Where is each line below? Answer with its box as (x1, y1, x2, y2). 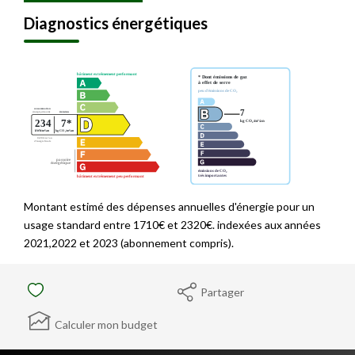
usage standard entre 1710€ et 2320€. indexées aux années (24, 218, 321, 231)
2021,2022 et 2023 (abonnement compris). (24, 236, 234, 250)
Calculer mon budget (55, 318, 158, 331)
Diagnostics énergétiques (24, 13, 208, 32)
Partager (200, 284, 244, 299)
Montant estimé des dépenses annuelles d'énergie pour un (24, 200, 315, 213)
